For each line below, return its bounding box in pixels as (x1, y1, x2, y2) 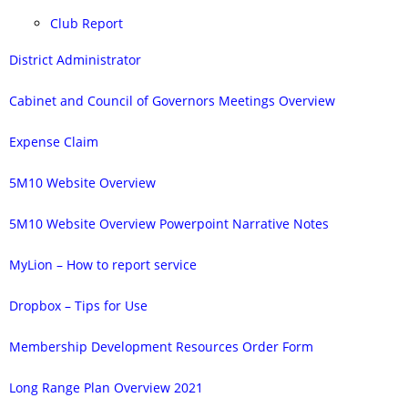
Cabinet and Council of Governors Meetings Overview (9, 92, 335, 109)
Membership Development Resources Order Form (9, 338, 313, 355)
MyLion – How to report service (9, 256, 197, 273)
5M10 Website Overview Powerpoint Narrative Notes (9, 215, 329, 232)
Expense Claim (9, 133, 98, 150)
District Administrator (9, 51, 141, 68)
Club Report (50, 15, 123, 32)
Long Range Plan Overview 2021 (9, 379, 203, 396)
